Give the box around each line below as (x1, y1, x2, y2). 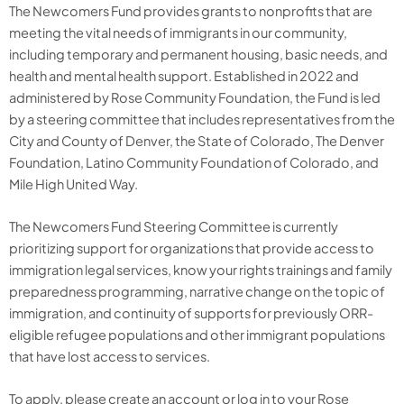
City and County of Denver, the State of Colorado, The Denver (9, 132, 384, 149)
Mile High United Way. (9, 175, 140, 192)
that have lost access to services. (9, 348, 210, 365)
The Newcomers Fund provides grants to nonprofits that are (9, 2, 372, 19)
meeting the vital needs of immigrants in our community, (9, 23, 347, 41)
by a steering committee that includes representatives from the (9, 110, 395, 127)
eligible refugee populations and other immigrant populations (9, 326, 385, 344)
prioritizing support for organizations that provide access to (9, 240, 374, 257)
